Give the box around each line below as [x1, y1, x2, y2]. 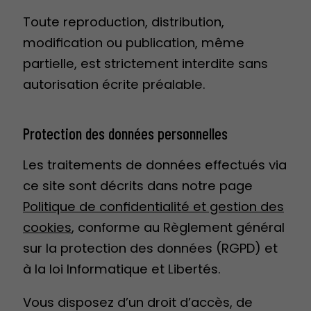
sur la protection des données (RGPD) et [23, 239, 278, 258]
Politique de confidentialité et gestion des [23, 198, 284, 216]
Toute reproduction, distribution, [23, 13, 224, 31]
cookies [23, 219, 72, 237]
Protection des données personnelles [23, 124, 228, 144]
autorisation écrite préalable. [23, 76, 205, 94]
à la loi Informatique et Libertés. [23, 260, 221, 278]
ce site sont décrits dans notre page [23, 177, 253, 195]
